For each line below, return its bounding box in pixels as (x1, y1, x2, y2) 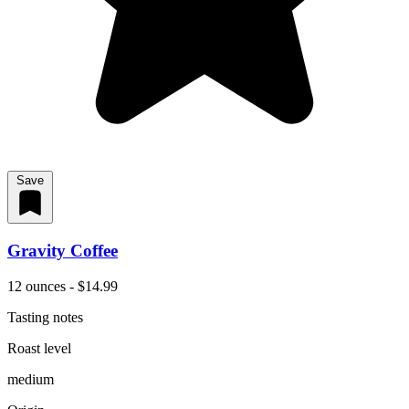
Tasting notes (7, 309, 83, 325)
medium (7, 371, 54, 387)
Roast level (7, 340, 71, 356)
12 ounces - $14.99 (7, 278, 118, 294)
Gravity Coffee (7, 241, 118, 261)
